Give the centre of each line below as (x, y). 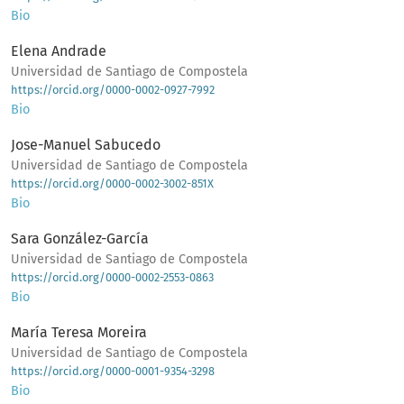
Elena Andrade (59, 51)
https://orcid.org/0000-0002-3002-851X (112, 184)
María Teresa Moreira (79, 333)
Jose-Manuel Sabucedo (86, 145)
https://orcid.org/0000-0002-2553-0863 (112, 278)
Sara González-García (80, 239)
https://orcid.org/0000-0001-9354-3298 (113, 372)
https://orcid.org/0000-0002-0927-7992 (113, 90)
